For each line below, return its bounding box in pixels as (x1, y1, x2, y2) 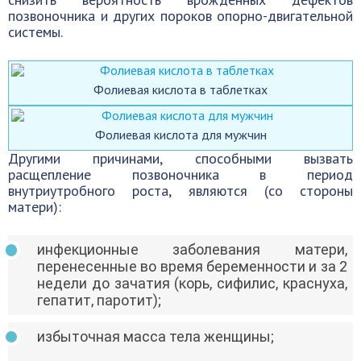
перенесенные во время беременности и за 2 (37, 258, 347, 276)
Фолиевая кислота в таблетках (93, 81, 268, 98)
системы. (8, 23, 63, 42)
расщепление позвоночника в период (8, 165, 353, 185)
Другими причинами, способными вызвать (8, 149, 353, 168)
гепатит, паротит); (37, 292, 161, 309)
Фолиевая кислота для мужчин (94, 127, 267, 143)
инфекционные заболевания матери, (37, 241, 347, 259)
